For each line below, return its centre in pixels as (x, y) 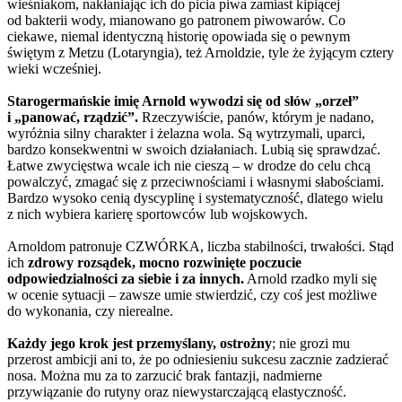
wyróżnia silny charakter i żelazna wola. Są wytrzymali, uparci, (186, 133)
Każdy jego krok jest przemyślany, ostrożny (140, 343)
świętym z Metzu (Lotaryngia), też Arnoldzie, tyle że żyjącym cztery (201, 52)
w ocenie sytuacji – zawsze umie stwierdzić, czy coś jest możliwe (192, 294)
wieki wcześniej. (54, 68)
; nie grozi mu (311, 343)
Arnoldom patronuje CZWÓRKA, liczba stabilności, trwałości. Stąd (201, 246)
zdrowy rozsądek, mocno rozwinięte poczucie (163, 262)
